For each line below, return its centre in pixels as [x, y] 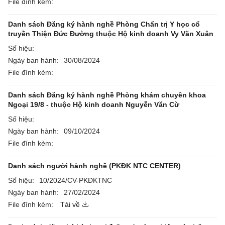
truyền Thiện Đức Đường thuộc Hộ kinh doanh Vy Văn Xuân [111, 34]
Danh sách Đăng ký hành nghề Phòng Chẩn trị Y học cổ [104, 24]
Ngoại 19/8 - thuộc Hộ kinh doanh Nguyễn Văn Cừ [94, 104]
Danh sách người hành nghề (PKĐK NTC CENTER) [94, 166]
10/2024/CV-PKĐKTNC [76, 180]
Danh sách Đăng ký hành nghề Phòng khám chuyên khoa [107, 95]
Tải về [70, 204]
